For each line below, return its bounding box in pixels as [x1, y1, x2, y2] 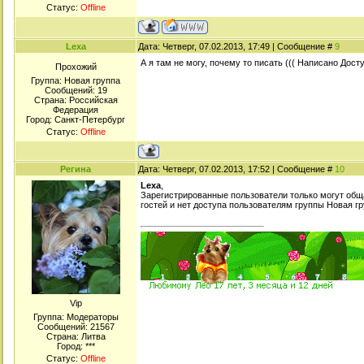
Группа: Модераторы [32, 312, 119, 322]
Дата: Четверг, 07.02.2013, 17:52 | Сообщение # [138, 164, 335, 174]
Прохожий [54, 62, 97, 71]
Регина [60, 164, 91, 174]
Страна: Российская [33, 95, 118, 105]
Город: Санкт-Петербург [26, 115, 125, 124]
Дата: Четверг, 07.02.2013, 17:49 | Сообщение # [138, 41, 335, 51]
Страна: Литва [45, 331, 106, 341]
